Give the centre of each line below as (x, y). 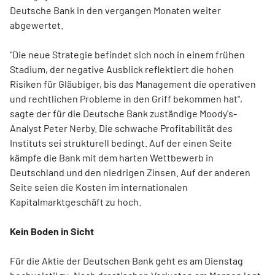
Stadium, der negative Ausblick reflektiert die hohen (122, 69)
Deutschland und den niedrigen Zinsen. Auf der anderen (130, 172)
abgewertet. (37, 25)
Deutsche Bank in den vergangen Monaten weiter (115, 10)
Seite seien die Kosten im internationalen (99, 187)
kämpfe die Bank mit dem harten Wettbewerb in (112, 157)
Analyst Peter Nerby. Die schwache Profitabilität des (121, 128)
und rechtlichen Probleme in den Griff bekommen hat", (126, 99)
